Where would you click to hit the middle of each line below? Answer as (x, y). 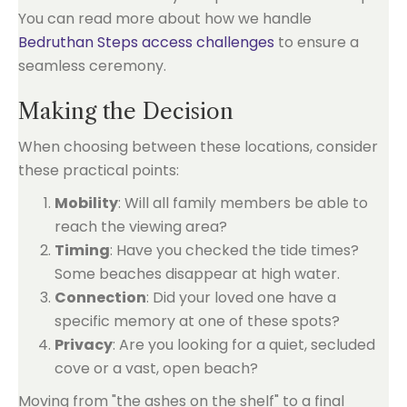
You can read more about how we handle (165, 19)
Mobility (86, 203)
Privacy (84, 345)
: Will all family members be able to (243, 203)
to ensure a (317, 42)
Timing (82, 250)
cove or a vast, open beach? (156, 368)
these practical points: (99, 170)
